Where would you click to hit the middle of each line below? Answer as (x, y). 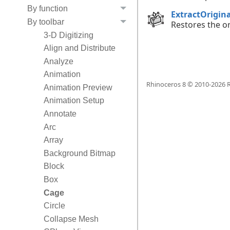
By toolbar (45, 22)
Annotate (60, 114)
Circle (54, 206)
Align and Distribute (79, 48)
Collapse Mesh (71, 219)
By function (47, 9)
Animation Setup (74, 101)
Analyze (58, 61)
